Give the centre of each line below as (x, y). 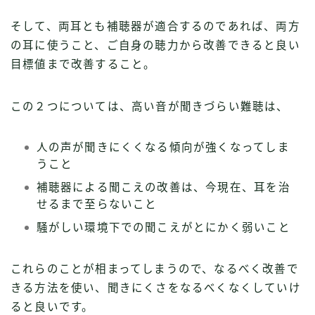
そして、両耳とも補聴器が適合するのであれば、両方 (155, 27)
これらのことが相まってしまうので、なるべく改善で (155, 269)
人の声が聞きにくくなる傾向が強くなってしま (163, 148)
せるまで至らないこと (97, 205)
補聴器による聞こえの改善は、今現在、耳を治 (163, 188)
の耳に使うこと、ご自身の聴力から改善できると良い (155, 46)
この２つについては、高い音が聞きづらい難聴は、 (150, 107)
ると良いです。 (52, 307)
